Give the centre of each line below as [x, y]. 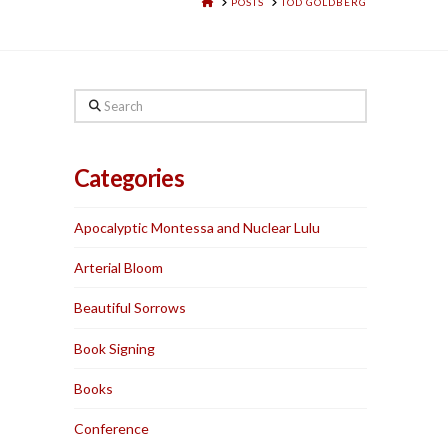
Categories [129, 178]
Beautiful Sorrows [130, 308]
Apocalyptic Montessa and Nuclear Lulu [197, 228]
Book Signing [115, 348]
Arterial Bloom [119, 268]
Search [95, 101]
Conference [112, 428]
